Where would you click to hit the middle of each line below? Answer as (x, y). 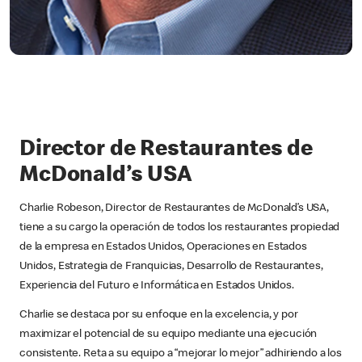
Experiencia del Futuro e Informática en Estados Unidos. (157, 286)
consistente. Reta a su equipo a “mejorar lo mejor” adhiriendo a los (181, 354)
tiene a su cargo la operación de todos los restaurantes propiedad (180, 227)
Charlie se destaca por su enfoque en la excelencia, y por (159, 315)
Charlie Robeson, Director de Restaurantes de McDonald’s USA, (175, 208)
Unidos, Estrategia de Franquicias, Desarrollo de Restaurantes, (171, 266)
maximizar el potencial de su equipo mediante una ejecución (168, 334)
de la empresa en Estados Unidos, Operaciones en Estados (163, 247)
